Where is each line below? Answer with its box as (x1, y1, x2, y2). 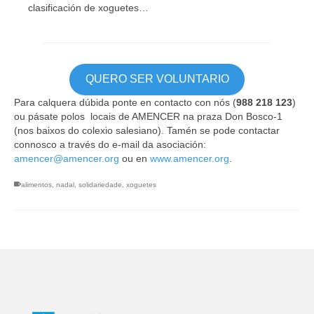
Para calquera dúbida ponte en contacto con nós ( (14, 96, 236, 108)
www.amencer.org (150, 152, 229, 164)
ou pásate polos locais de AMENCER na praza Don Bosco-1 (14, 110, 282, 122)
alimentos (21, 180, 52, 189)
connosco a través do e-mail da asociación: (14, 138, 206, 150)
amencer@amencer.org (14, 152, 119, 164)
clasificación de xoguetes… (28, 1, 149, 13)
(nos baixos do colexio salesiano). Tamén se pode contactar (14, 124, 280, 136)
